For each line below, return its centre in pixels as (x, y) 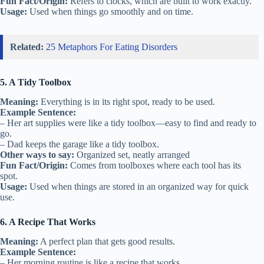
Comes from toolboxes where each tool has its (154, 165)
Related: (27, 47)
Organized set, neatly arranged (132, 154)
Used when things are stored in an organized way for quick (138, 186)
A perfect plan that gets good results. (107, 241)
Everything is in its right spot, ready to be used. (127, 101)
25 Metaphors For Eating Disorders (112, 47)
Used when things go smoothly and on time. (110, 11)
